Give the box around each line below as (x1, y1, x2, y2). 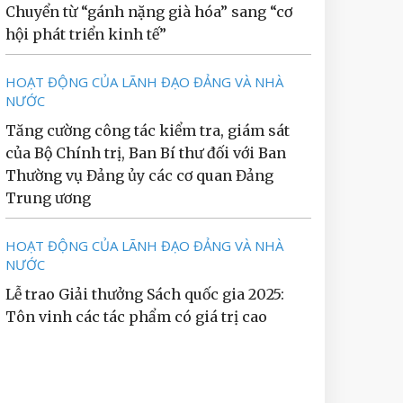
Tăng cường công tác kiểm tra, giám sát (5, 121, 290, 139)
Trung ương (5, 189, 91, 207)
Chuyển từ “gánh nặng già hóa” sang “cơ (5, 3, 292, 21)
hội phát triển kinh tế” (5, 25, 166, 43)
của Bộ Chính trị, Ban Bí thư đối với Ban (5, 144, 286, 162)
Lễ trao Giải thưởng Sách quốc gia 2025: (5, 285, 284, 303)
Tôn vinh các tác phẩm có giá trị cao (5, 308, 267, 326)
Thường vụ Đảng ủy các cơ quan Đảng (5, 166, 273, 184)
